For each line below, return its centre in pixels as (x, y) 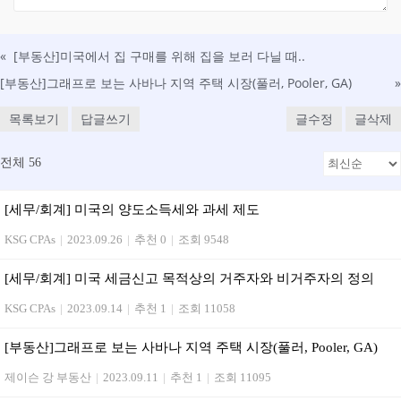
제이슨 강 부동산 (48, 377)
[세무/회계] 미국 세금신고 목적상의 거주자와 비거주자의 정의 (189, 278)
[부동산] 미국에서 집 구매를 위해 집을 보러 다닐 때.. (159, 56)
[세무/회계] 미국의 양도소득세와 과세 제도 (132, 209)
